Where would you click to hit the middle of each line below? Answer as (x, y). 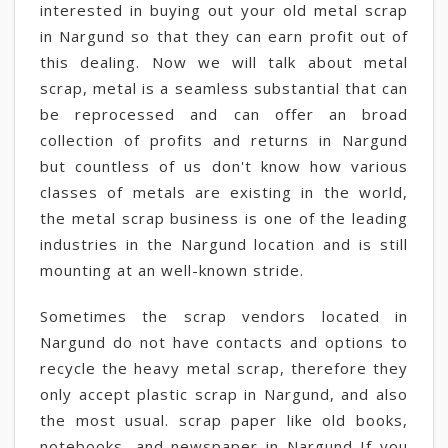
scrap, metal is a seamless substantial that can (224, 88)
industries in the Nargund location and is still (224, 244)
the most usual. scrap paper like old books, (224, 420)
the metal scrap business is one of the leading (224, 218)
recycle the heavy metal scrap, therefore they (224, 368)
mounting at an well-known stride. (172, 270)
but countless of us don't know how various (224, 166)
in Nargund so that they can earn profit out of (224, 36)
